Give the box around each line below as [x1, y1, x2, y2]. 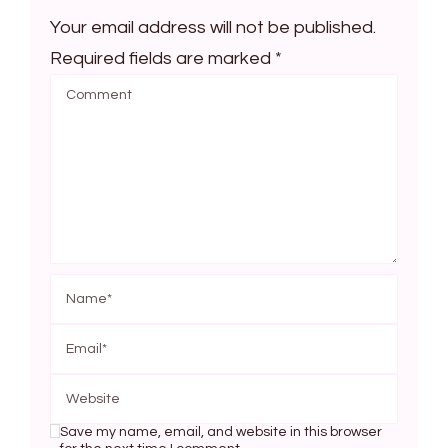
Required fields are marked [50, 49, 275, 69]
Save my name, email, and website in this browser [59, 425, 382, 440]
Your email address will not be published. [50, 18, 376, 38]
